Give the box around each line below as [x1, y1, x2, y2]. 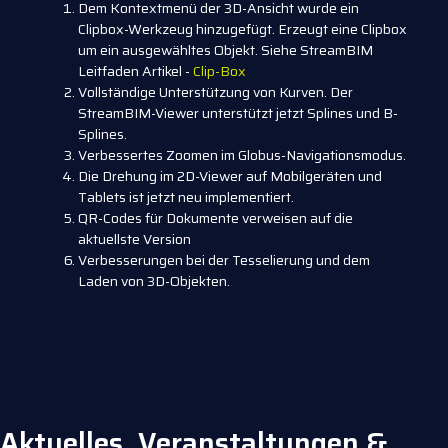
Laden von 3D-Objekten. [78, 270, 230, 293]
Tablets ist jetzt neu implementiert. [78, 186, 294, 209]
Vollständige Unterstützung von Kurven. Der [78, 81, 353, 104]
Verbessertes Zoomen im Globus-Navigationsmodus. [78, 144, 406, 167]
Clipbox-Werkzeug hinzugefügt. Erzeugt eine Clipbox [78, 18, 407, 41]
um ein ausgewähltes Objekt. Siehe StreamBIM [78, 39, 373, 62]
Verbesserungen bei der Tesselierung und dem [78, 249, 370, 272]
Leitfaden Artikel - [78, 60, 193, 83]
